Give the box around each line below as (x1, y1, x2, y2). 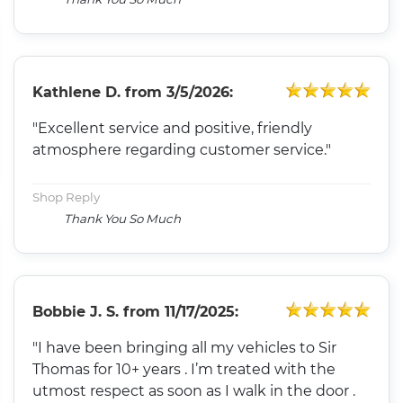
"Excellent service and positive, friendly (32, 119, 313, 137)
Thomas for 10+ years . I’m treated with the (32, 360, 336, 378)
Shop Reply (32, 189, 101, 204)
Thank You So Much (64, 210, 182, 226)
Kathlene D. (32, 83, 121, 101)
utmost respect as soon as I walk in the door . (32, 381, 91, 399)
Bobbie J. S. (32, 302, 120, 320)
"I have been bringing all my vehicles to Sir (32, 338, 337, 356)
